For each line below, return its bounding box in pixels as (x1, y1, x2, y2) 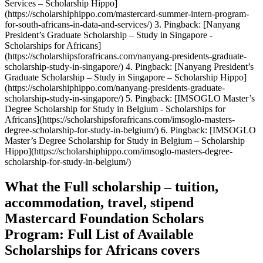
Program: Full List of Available (5, 227, 194, 242)
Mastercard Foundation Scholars (5, 211, 204, 227)
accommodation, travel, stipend (5, 195, 194, 211)
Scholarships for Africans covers (5, 242, 200, 258)
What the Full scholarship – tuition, (5, 179, 218, 195)
